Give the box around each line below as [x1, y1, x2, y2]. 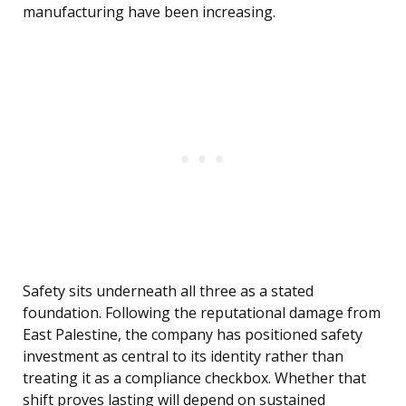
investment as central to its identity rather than [23, 346, 343, 367]
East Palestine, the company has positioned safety [23, 324, 362, 345]
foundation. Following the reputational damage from [23, 303, 381, 324]
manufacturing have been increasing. [23, 2, 275, 23]
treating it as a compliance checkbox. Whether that [23, 368, 366, 389]
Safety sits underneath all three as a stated [23, 281, 314, 302]
